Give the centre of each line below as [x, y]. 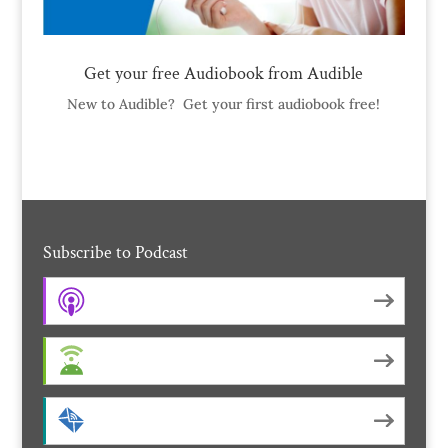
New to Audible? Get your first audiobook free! [224, 104]
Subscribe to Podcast [115, 252]
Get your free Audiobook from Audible [224, 74]
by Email [116, 420]
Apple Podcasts [133, 300]
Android [114, 360]
